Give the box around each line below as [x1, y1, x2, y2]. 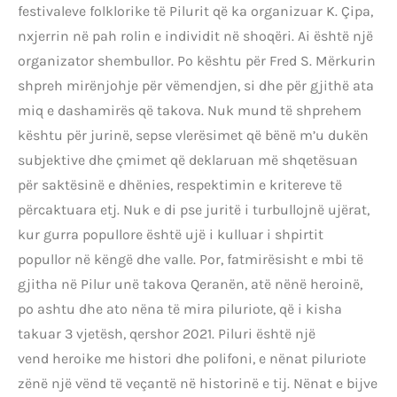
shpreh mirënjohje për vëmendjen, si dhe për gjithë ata [18, 77, 374, 95]
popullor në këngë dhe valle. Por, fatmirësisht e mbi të [18, 251, 363, 269]
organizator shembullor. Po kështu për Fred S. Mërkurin [18, 52, 376, 70]
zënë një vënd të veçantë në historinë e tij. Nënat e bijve [18, 375, 378, 393]
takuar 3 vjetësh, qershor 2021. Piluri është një [18, 325, 315, 343]
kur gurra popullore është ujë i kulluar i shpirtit [18, 226, 323, 244]
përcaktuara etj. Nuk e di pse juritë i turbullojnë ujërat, [18, 201, 370, 219]
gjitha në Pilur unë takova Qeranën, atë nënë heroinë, [18, 276, 362, 293]
